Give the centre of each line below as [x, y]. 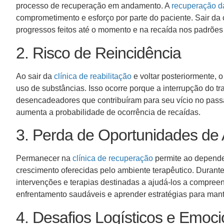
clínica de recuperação [113, 158]
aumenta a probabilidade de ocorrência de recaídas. [109, 112]
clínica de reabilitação [93, 76]
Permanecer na [44, 158]
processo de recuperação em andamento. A [94, 6]
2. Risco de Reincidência [100, 53]
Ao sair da [35, 76]
